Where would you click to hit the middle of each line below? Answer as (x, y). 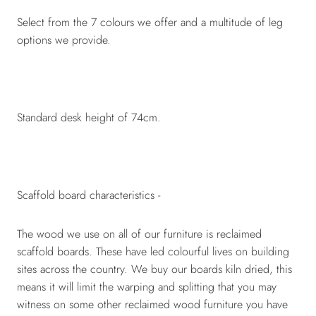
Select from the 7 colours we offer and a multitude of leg (150, 22)
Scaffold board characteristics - (89, 195)
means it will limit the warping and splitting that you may (147, 286)
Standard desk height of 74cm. (89, 117)
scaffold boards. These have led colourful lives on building (153, 251)
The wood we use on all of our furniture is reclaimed (139, 233)
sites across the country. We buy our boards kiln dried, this (154, 269)
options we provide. (64, 39)
